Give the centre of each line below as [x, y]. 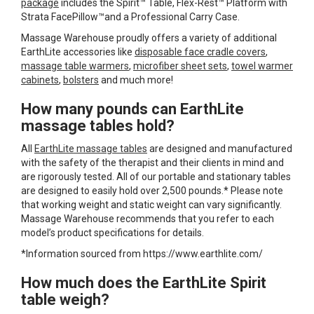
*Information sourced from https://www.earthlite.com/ [142, 253]
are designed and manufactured [220, 148]
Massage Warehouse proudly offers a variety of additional [149, 37]
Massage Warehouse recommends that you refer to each [148, 218]
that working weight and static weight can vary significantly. [151, 204]
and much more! [136, 80]
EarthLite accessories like [78, 52]
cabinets [40, 80]
